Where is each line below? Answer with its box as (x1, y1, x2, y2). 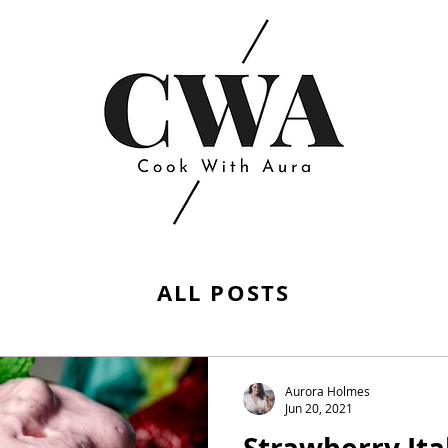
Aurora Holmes (285, 382, 370, 399)
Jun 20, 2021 (285, 400, 353, 416)
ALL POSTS (156, 277, 291, 308)
